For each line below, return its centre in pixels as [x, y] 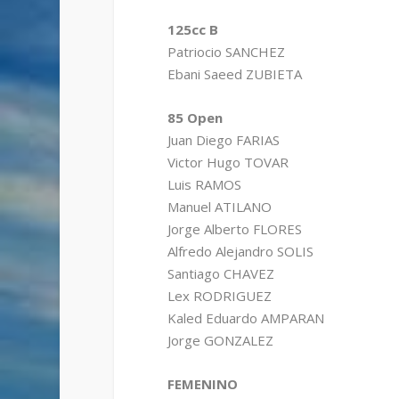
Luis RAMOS [204, 185]
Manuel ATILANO [219, 207]
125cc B [192, 30]
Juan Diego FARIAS [223, 140]
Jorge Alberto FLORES [234, 229]
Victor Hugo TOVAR [228, 163]
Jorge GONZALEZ [220, 341]
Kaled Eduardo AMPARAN [245, 318]
